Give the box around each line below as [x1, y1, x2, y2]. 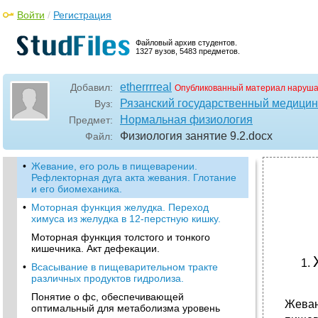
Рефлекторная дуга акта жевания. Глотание [31, 172, 236, 183]
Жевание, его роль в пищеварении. [31, 160, 197, 172]
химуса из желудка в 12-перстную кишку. [31, 213, 221, 224]
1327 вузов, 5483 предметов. [136, 47, 240, 55]
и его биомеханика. [31, 183, 122, 194]
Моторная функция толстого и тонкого [31, 231, 210, 243]
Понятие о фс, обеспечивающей [31, 291, 184, 302]
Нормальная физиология [120, 114, 253, 126]
